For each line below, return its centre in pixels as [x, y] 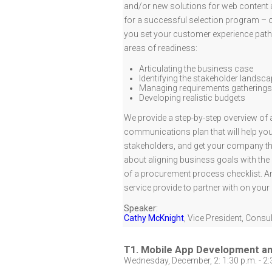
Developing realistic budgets [192, 98]
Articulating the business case [196, 69]
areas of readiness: [161, 48]
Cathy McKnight [154, 218]
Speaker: [141, 208]
